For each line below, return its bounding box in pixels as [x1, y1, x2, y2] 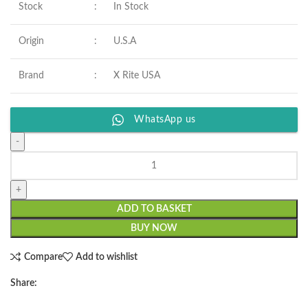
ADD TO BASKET [116, 204, 192, 214]
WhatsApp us [134, 115, 196, 124]
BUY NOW [131, 223, 177, 233]
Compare [23, 252, 63, 262]
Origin [19, 36, 44, 46]
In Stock [113, 2, 148, 12]
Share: [10, 278, 37, 288]
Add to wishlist [76, 252, 138, 262]
